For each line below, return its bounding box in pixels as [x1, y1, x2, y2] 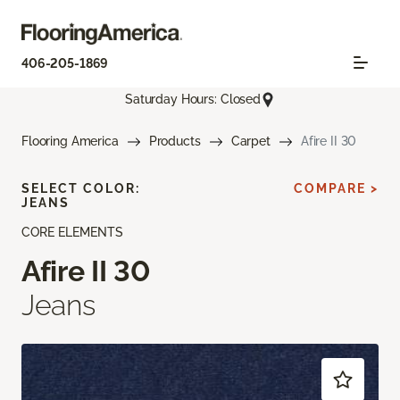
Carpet [230, 133, 271, 148]
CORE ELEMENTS [21, 224, 123, 239]
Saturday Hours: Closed [125, 92, 261, 107]
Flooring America [21, 133, 119, 148]
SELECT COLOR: [21, 180, 140, 196]
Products [148, 133, 201, 148]
